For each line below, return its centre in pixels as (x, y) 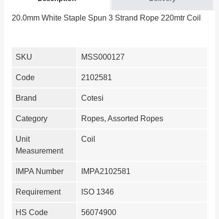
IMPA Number (40, 171)
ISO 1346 (98, 192)
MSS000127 (103, 57)
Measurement (39, 151)
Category (32, 118)
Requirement (38, 192)
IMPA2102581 (106, 171)
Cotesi (92, 98)
